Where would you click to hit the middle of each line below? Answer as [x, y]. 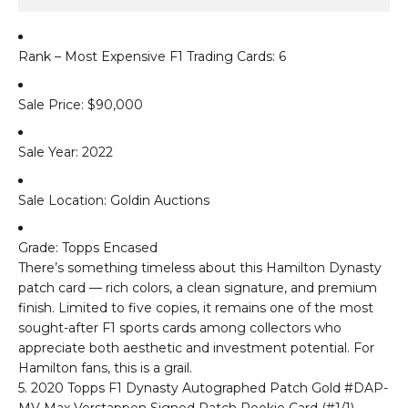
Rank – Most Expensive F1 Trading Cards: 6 [152, 57]
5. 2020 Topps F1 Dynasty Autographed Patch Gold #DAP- [203, 388]
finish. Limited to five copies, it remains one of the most [196, 307]
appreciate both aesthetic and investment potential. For [196, 347]
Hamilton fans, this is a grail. [105, 367]
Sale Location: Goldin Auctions [114, 200]
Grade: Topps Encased [88, 247]
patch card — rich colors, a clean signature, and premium [198, 287]
